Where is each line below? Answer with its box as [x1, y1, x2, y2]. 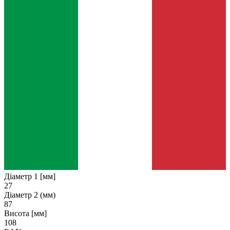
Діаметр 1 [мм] [4, 171, 55, 181]
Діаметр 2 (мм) [4, 190, 55, 199]
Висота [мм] [4, 208, 47, 218]
